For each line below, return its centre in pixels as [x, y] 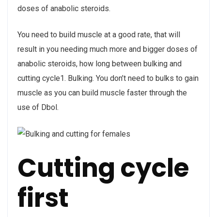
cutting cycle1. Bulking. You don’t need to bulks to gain [108, 78]
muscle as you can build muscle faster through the [102, 93]
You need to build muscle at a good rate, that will [99, 34]
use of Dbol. [38, 107]
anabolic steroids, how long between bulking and [100, 63]
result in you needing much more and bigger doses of [108, 49]
